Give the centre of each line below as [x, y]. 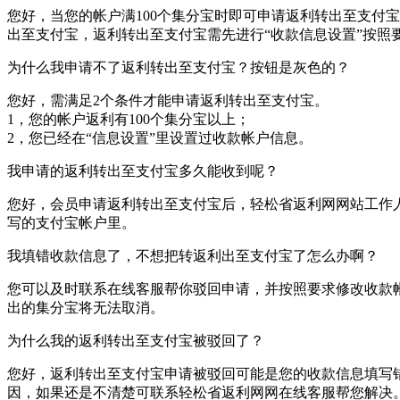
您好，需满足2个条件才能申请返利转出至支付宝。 [168, 100]
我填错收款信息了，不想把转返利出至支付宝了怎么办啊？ [193, 255]
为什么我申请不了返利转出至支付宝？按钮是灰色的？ [179, 67]
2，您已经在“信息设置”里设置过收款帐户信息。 [160, 137]
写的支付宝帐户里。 [71, 222]
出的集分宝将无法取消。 [86, 307]
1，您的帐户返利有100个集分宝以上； [129, 119]
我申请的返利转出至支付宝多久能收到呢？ [143, 171]
